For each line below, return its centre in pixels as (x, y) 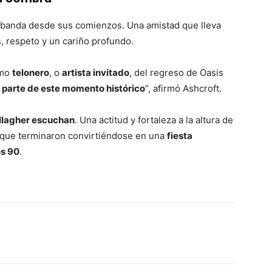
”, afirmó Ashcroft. (183, 88)
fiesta (180, 135)
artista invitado (96, 72)
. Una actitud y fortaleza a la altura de (154, 120)
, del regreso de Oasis (176, 72)
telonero (31, 72)
